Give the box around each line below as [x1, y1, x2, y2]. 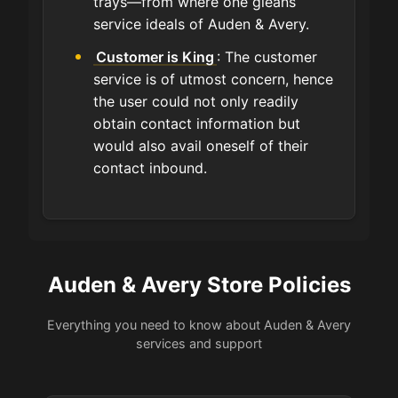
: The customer [217, 48, 318, 67]
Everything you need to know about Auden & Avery [47, 317, 351, 333]
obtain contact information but [93, 115, 300, 133]
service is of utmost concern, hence [93, 70, 333, 89]
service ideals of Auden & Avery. [93, 15, 309, 34]
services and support [136, 336, 262, 352]
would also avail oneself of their [93, 137, 308, 155]
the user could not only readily [93, 92, 298, 111]
